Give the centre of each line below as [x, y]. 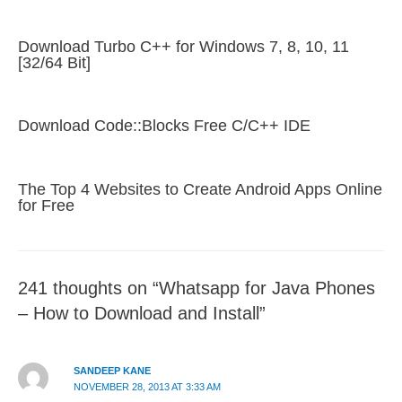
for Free [46, 205]
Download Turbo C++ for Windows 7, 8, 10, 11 [184, 46]
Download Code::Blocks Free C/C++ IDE [164, 126]
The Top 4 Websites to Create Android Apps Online [200, 188]
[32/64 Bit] [54, 62]
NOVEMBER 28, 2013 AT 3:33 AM [147, 386]
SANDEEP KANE [112, 370]
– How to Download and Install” [142, 313]
